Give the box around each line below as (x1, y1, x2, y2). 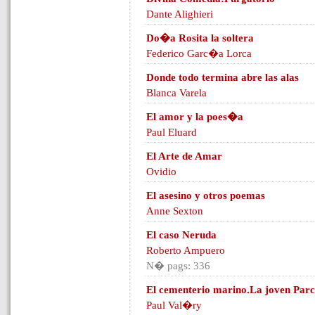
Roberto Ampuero (146, 245, 225, 256)
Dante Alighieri (146, 8, 213, 20)
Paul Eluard (146, 127, 197, 138)
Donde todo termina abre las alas (146, 72, 299, 83)
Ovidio (146, 166, 176, 177)
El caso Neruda (146, 229, 217, 240)
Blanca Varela (146, 87, 207, 98)
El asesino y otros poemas (146, 190, 265, 201)
